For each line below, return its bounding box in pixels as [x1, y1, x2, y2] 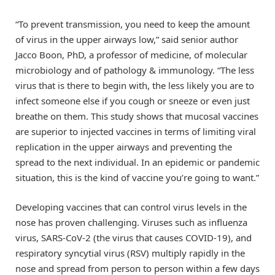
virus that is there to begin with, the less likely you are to [15, 79, 254, 92]
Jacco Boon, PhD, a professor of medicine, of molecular [15, 48, 247, 61]
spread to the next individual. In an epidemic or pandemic [15, 156, 260, 169]
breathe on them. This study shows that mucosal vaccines [15, 110, 258, 123]
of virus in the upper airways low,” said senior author [15, 33, 238, 46]
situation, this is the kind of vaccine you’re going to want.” [15, 171, 259, 184]
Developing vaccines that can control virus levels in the [15, 201, 247, 214]
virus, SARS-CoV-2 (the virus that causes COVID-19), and [15, 231, 252, 244]
